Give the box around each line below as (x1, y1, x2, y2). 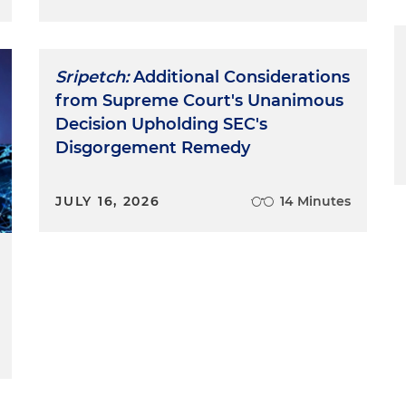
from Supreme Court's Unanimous (55, 91, 344, 111)
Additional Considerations (129, 67, 351, 87)
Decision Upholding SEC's (55, 114, 268, 134)
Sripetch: (55, 67, 130, 87)
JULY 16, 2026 (55, 193, 160, 209)
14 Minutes (279, 193, 351, 209)
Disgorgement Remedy (55, 138, 251, 158)
